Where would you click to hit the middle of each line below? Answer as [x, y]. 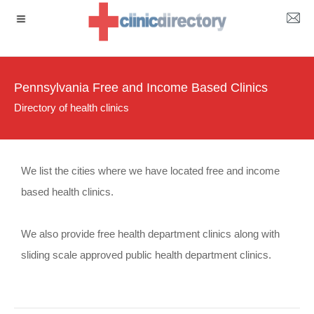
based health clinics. [68, 192]
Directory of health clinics [71, 108]
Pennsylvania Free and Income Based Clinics [141, 88]
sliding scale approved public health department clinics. [146, 255]
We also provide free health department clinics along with [151, 234]
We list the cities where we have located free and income [151, 171]
